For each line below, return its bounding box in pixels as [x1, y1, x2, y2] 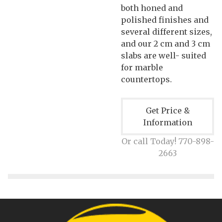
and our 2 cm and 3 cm [121, 38, 210, 49]
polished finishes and [121, 14, 209, 25]
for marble [121, 62, 163, 72]
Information [143, 117, 192, 127]
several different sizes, [121, 26, 212, 37]
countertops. [121, 74, 172, 84]
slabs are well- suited [121, 50, 206, 60]
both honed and [121, 2, 183, 13]
